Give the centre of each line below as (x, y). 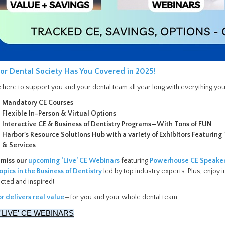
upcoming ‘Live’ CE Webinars (74, 161)
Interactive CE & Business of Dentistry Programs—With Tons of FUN (107, 124)
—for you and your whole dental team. (122, 197)
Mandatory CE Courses (38, 103)
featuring (135, 161)
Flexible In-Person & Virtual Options (59, 114)
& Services (19, 145)
